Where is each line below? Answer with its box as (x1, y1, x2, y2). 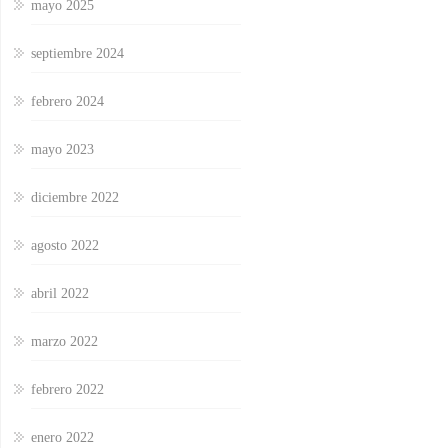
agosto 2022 (31, 238, 99, 254)
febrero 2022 (31, 382, 104, 398)
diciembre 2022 (31, 190, 119, 206)
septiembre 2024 (31, 46, 124, 62)
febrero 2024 (31, 94, 104, 110)
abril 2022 (31, 286, 89, 302)
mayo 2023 (31, 142, 94, 158)
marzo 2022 (31, 334, 98, 350)
